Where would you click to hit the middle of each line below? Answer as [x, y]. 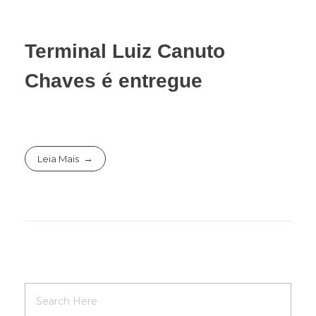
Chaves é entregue [114, 80]
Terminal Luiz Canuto [125, 51]
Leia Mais [59, 158]
